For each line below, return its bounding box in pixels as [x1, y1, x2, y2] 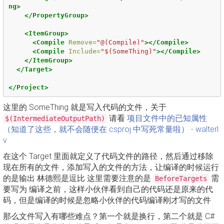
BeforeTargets [155, 174, 207, 182]
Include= [68, 47, 100, 55]
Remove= [68, 38, 96, 46]
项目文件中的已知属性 [127, 113, 207, 123]
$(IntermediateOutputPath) [5, 114, 105, 122]
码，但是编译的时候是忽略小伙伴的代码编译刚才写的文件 [3, 195, 211, 205]
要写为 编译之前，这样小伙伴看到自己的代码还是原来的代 [3, 184, 213, 194]
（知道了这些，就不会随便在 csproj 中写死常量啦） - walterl [3, 124, 218, 134]
